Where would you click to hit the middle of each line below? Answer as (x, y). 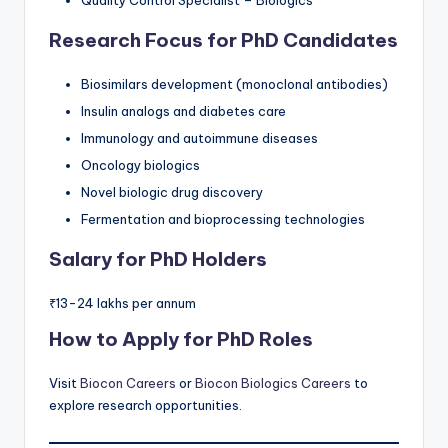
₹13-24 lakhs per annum (122, 303)
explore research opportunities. (145, 405)
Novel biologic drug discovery (172, 191)
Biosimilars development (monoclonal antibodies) (234, 83)
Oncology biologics (140, 164)
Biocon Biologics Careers (273, 383)
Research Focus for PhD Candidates (223, 39)
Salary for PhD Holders (158, 259)
